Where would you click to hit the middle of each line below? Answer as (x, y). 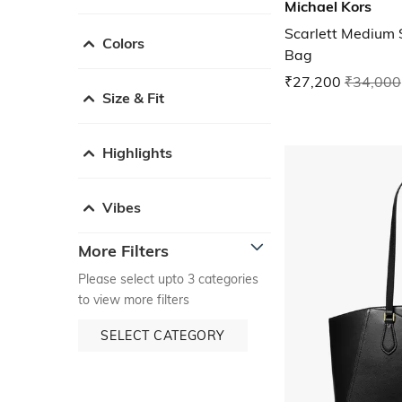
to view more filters (134, 299)
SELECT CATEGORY (163, 335)
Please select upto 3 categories (168, 279)
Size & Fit (133, 97)
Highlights (137, 152)
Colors (123, 43)
